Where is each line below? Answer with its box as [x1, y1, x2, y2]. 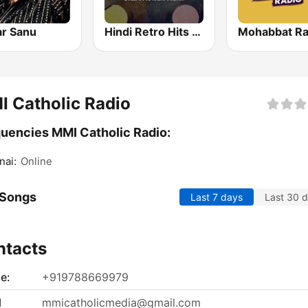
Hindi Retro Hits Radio [192, 25, 201, 39]
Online [21, 155, 52, 168]
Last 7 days [190, 191, 243, 203]
